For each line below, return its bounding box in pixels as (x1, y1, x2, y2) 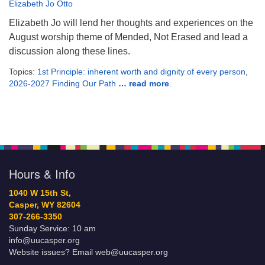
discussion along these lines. (9, 46, 130, 57)
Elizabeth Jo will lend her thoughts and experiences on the (9, 18, 253, 28)
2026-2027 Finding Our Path (9, 79, 118, 89)
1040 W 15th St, (9, 189, 71, 198)
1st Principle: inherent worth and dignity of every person (37, 67, 245, 77)
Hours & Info (9, 165, 75, 183)
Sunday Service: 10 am (9, 224, 96, 234)
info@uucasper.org (9, 236, 80, 245)
